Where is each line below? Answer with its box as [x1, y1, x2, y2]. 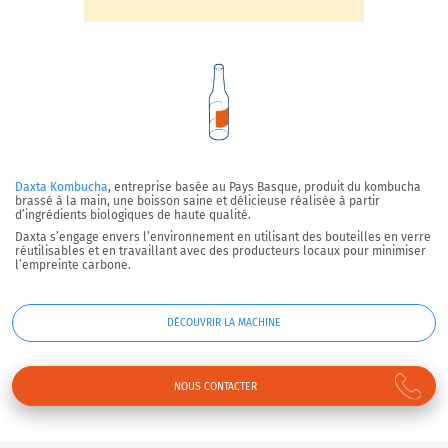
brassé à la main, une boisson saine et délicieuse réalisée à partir [15, 194, 380, 208]
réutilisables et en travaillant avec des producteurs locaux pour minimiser [15, 244, 426, 258]
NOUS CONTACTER [174, 380, 258, 393]
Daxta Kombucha [15, 180, 108, 194]
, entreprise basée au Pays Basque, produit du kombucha [108, 180, 421, 194]
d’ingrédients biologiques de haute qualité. [15, 208, 251, 222]
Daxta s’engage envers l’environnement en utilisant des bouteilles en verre [15, 230, 431, 244]
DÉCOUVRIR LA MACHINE [167, 316, 281, 329]
